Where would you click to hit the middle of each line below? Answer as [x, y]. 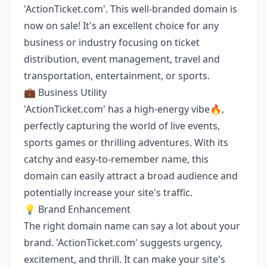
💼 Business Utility [65, 92]
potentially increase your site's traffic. [108, 193]
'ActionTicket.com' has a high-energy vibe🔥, [124, 109]
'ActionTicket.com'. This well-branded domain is [131, 9]
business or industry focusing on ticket [112, 42]
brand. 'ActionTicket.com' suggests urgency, [123, 243]
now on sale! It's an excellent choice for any [121, 26]
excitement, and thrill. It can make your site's [125, 259]
